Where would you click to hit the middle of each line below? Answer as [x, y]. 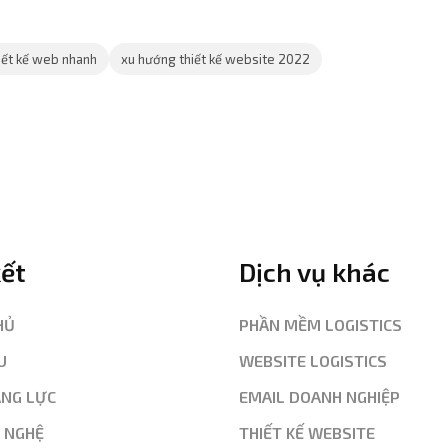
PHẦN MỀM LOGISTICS [320, 325]
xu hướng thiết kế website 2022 [215, 59]
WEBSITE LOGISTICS [313, 361]
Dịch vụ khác [314, 272]
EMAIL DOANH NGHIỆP [319, 397]
